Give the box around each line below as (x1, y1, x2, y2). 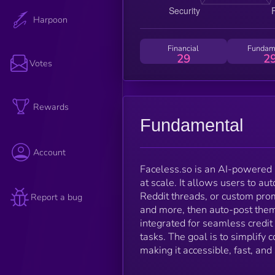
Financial (168, 42, 199, 54)
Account (33, 146, 66, 159)
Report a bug (31, 190, 83, 203)
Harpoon (33, 13, 68, 26)
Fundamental (139, 115, 243, 135)
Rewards (33, 101, 69, 114)
